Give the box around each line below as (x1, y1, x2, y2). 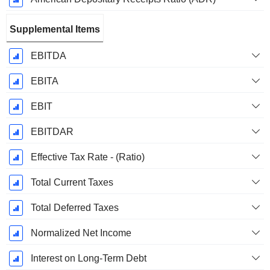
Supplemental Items (10, 24, 100, 35)
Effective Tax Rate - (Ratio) (30, 152, 145, 163)
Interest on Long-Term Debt (30, 253, 146, 264)
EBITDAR (30, 127, 74, 137)
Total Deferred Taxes (30, 202, 119, 213)
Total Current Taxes (30, 177, 113, 188)
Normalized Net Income (30, 228, 131, 239)
